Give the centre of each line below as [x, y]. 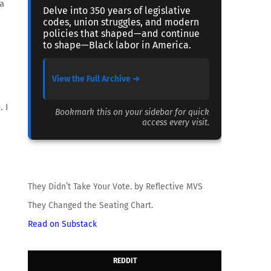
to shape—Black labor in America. [117, 45]
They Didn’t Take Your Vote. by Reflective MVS [115, 187]
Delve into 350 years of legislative [117, 11]
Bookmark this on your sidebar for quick [132, 112]
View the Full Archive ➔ [96, 79]
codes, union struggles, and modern [121, 22]
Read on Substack [62, 224]
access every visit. [176, 122]
